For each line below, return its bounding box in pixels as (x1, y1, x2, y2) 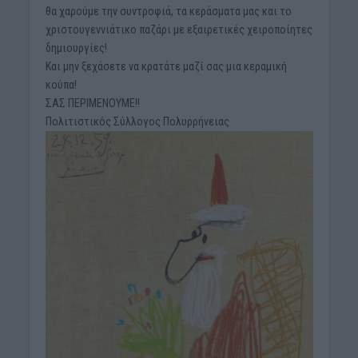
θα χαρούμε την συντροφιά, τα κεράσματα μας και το (45, 5, 292, 18)
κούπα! (45, 78, 77, 92)
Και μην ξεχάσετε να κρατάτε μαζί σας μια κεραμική (45, 60, 287, 74)
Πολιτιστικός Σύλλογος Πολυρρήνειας (45, 115, 229, 129)
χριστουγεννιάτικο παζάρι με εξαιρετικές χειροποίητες (45, 23, 312, 37)
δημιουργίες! (45, 42, 107, 55)
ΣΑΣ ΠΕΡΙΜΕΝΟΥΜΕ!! (45, 97, 140, 110)
